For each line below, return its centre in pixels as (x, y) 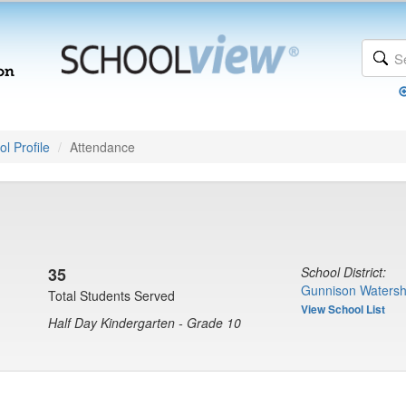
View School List (343, 309)
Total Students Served (111, 295)
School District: (343, 272)
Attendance (102, 147)
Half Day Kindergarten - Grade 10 (145, 323)
